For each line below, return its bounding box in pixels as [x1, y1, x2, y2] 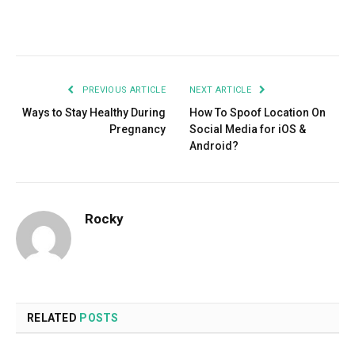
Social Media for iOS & [189, 122, 306, 136]
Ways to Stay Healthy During [22, 105, 166, 119]
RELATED [27, 311, 80, 324]
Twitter [83, 17, 124, 32]
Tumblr [239, 17, 281, 32]
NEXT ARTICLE [189, 84, 254, 95]
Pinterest [135, 17, 185, 32]
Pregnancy [109, 122, 166, 136]
